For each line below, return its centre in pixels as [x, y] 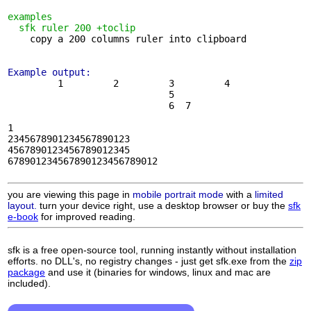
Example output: [49, 72]
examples [30, 16]
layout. [22, 205]
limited [269, 194]
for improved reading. [87, 216]
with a [239, 194]
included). [29, 283]
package [26, 272]
